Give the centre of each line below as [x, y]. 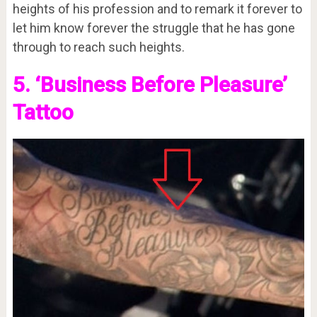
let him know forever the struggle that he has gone [154, 28]
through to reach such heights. [98, 47]
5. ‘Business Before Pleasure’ [150, 84]
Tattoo [43, 112]
